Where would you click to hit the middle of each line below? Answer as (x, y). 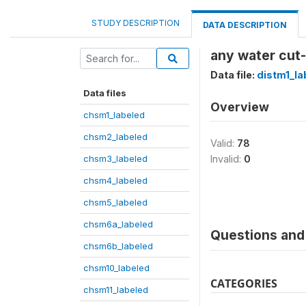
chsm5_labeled (115, 202)
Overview (240, 107)
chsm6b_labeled (118, 246)
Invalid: (227, 158)
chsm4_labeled (115, 180)
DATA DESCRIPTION (245, 25)
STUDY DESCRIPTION (136, 23)
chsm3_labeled (115, 158)
